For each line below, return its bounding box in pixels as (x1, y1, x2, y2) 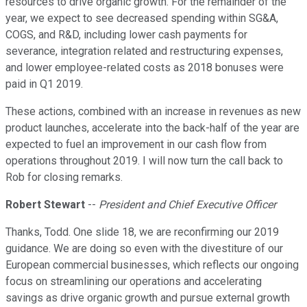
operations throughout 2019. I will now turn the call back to (5, 154, 283, 168)
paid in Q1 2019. (5, 77, 83, 91)
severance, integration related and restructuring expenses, (5, 45, 283, 58)
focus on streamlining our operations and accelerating (5, 275, 262, 288)
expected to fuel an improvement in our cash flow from (5, 138, 267, 151)
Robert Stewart (5, 198, 85, 212)
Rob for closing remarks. (5, 171, 123, 184)
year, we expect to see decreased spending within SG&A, (5, 12, 278, 25)
